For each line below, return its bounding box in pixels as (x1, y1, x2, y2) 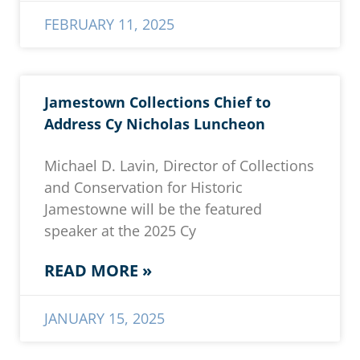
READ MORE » (44, 260, 152, 282)
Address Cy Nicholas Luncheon (44, 114, 265, 134)
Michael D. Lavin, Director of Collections (44, 156, 314, 176)
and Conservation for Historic (44, 178, 243, 198)
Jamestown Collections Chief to (44, 92, 271, 112)
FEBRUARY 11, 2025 (44, 14, 174, 35)
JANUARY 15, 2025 (44, 309, 165, 329)
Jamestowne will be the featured (44, 199, 262, 219)
